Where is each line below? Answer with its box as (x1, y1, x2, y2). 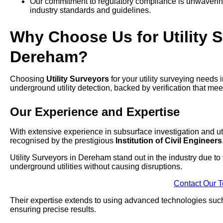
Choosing (10, 75, 46, 84)
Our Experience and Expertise (10, 105, 180, 119)
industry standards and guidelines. (30, 6, 151, 15)
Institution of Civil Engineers (115, 136, 222, 145)
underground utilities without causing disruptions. (10, 162, 182, 171)
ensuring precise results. (10, 205, 96, 214)
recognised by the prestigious (10, 136, 115, 145)
